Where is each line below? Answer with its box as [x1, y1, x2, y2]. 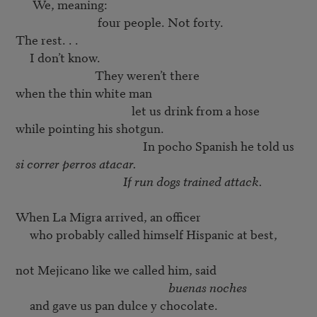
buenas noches [168, 278, 247, 296]
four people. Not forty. [15, 13, 98, 31]
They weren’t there [15, 66, 95, 84]
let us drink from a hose [131, 101, 260, 120]
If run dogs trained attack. [122, 172, 263, 190]
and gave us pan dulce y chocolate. [15, 296, 30, 314]
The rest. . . [15, 30, 81, 49]
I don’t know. [15, 48, 30, 67]
